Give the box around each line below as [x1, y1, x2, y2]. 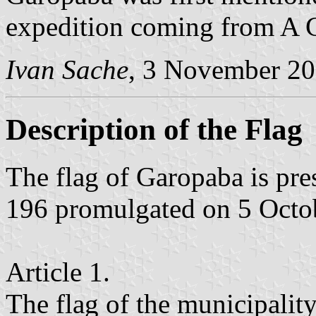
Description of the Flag [6, 112, 303, 146]
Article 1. [6, 256, 110, 287]
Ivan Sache [6, 54, 128, 85]
